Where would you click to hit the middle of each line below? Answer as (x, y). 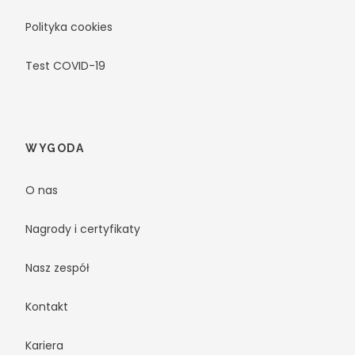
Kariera (44, 345)
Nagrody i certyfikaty (83, 229)
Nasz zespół (57, 267)
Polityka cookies (69, 27)
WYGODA (55, 148)
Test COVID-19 (65, 65)
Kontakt (47, 306)
